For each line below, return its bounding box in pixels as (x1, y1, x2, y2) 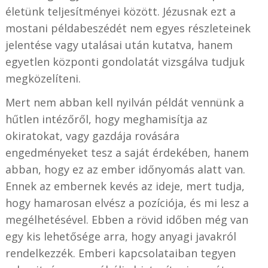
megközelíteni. (5, 71, 81, 86)
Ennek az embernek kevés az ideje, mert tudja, (5, 179, 245, 194)
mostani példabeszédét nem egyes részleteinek (5, 21, 251, 36)
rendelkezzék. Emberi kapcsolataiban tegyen (5, 246, 236, 261)
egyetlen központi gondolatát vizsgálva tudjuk (5, 54, 245, 69)
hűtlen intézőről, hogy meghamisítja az (5, 112, 208, 127)
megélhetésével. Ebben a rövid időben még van (5, 212, 248, 227)
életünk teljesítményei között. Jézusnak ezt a (5, 4, 236, 19)
